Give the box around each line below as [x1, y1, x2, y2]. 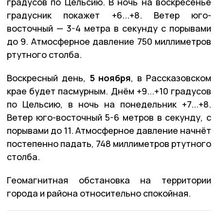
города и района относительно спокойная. [7, 187, 191, 199]
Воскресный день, [7, 72, 90, 84]
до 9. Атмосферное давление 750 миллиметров [7, 35, 211, 47]
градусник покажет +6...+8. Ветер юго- [7, 9, 211, 21]
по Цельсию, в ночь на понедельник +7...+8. [7, 98, 211, 110]
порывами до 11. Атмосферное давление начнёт [7, 124, 211, 136]
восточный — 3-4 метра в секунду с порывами [7, 22, 211, 34]
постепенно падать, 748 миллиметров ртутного [7, 137, 211, 149]
